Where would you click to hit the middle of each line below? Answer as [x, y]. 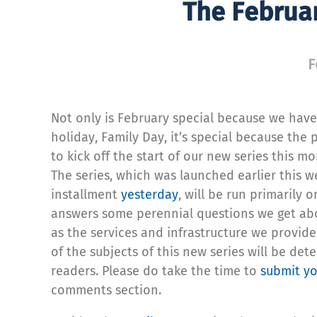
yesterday [150, 194]
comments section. [106, 290]
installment [86, 194]
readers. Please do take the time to [156, 271]
